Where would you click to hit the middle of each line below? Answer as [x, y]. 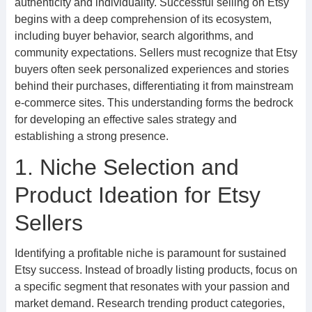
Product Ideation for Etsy [137, 195]
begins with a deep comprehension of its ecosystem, [143, 19]
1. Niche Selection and [126, 167]
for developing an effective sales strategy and [125, 119]
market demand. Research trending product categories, [149, 303]
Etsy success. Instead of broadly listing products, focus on [156, 270]
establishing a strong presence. [91, 136]
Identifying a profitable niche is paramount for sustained [150, 253]
